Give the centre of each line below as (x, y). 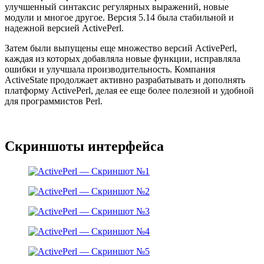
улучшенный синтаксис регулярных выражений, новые (117, 7)
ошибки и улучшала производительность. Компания (110, 70)
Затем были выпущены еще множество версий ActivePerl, (121, 48)
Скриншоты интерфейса (84, 146)
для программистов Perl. (54, 101)
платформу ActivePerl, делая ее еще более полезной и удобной (129, 91)
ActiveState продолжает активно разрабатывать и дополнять (125, 80)
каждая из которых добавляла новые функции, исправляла (123, 59)
